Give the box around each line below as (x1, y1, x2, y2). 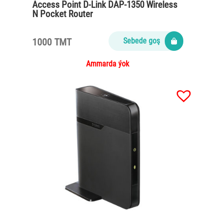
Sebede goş (123, 36, 160, 45)
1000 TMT (32, 36, 71, 48)
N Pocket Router (32, 8, 93, 20)
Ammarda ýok (86, 59, 130, 68)
